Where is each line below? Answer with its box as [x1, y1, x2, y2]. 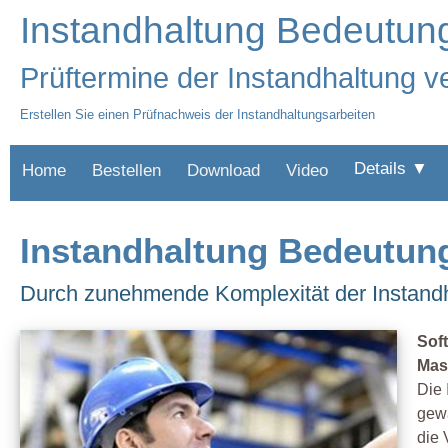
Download [187, 161, 260, 180]
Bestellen [92, 161, 161, 180]
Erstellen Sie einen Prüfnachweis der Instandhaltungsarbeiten [20, 107, 375, 122]
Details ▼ [354, 159, 428, 178]
